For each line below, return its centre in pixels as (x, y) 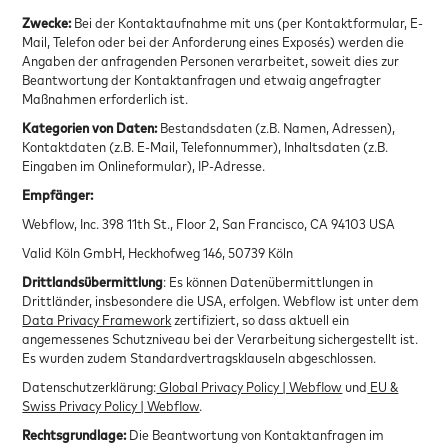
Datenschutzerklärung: (89, 386)
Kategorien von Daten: (91, 127)
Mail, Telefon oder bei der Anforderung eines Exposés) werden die (213, 41)
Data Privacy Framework (97, 319)
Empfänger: (58, 194)
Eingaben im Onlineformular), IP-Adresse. (144, 165)
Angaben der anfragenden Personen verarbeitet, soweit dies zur (211, 60)
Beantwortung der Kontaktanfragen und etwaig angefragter (202, 79)
